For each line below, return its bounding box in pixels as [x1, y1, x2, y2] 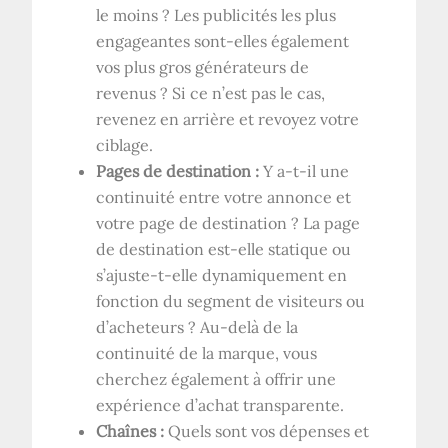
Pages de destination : [96, 160, 264, 181]
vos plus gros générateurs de [96, 56, 310, 77]
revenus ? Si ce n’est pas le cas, [96, 82, 326, 103]
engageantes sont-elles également [96, 30, 350, 51]
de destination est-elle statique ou [96, 238, 352, 259]
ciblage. [96, 134, 154, 155]
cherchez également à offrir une [96, 368, 337, 389]
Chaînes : [96, 420, 169, 441]
